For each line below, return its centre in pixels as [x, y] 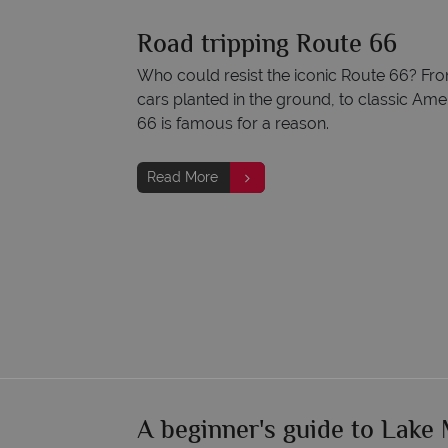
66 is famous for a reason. [233, 123]
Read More [182, 177]
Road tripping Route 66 [267, 46]
